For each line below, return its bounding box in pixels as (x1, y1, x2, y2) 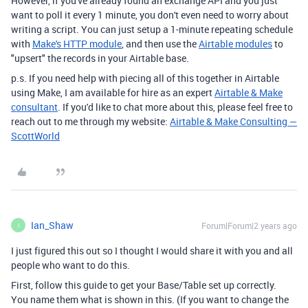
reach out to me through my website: (11, 115, 170, 128)
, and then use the (122, 37, 199, 50)
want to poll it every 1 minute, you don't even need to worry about (11, 8, 289, 21)
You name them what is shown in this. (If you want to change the (11, 293, 289, 306)
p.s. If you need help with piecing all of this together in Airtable (11, 71, 279, 85)
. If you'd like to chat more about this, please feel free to (58, 100, 293, 113)
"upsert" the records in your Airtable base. (11, 52, 189, 65)
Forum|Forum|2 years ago (201, 220, 297, 231)
